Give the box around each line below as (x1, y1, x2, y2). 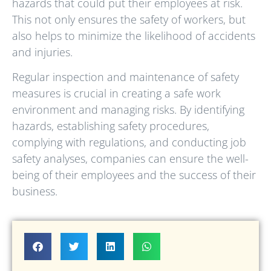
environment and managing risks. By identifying (12, 102, 244, 117)
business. (12, 184, 57, 199)
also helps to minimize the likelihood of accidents (12, 28, 255, 44)
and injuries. (12, 45, 73, 60)
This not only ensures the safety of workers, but (12, 12, 246, 27)
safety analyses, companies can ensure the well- (12, 151, 249, 166)
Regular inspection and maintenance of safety (12, 70, 239, 85)
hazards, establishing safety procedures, (12, 119, 209, 134)
